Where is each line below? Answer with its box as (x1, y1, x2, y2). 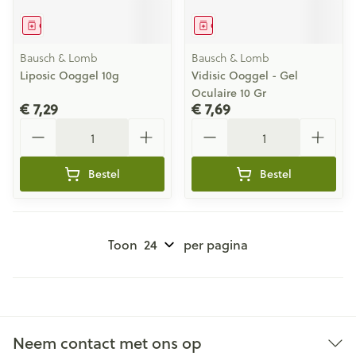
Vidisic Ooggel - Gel (192, 68, 298, 83)
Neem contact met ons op (13, 331, 202, 354)
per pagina (184, 235, 248, 253)
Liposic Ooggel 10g (20, 68, 119, 83)
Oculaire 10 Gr (192, 85, 266, 101)
